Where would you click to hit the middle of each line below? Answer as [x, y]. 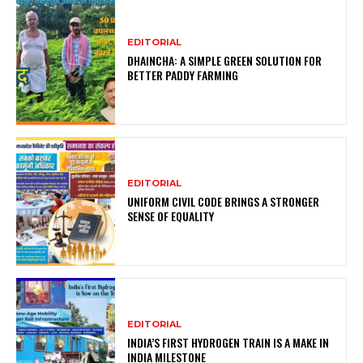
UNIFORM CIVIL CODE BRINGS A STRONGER [224, 202]
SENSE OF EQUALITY [171, 216]
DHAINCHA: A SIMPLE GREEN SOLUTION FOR [225, 61]
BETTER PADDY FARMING [183, 75]
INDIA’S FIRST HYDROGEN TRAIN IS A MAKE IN [228, 343]
